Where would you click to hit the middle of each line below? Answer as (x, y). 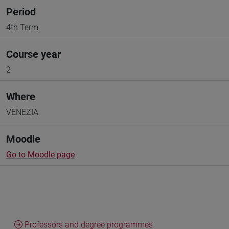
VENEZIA (22, 112)
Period (21, 12)
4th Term (22, 27)
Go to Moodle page (40, 155)
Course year (33, 54)
